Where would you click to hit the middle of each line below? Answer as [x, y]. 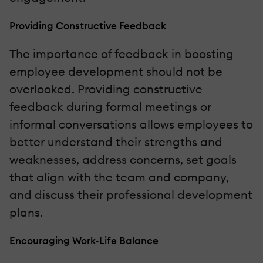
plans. [26, 213]
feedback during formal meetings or [110, 107]
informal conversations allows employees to [131, 124]
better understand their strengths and [116, 142]
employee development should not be [116, 72]
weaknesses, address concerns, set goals [123, 160]
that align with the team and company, [119, 177]
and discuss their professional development [131, 195]
